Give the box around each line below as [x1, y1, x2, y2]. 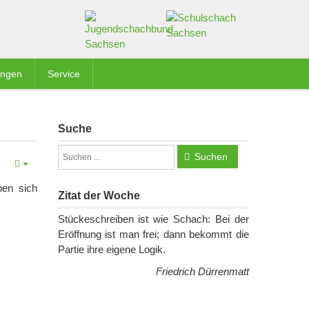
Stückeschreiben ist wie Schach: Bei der [57, 213, 249, 225]
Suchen [194, 151, 228, 162]
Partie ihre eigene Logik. [57, 243, 166, 255]
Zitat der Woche [57, 190, 140, 201]
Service [48, 68, 80, 79]
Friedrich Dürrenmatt [156, 266, 249, 277]
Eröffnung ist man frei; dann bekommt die [57, 228, 249, 240]
